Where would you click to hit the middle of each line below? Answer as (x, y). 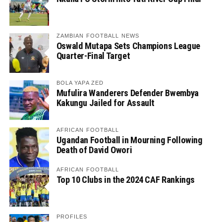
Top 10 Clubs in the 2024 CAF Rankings (126, 180)
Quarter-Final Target (93, 56)
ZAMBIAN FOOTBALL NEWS (98, 36)
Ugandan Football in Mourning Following (129, 140)
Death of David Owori (94, 150)
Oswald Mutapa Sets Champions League (128, 46)
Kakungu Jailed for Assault (106, 103)
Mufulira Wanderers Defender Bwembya (127, 93)
